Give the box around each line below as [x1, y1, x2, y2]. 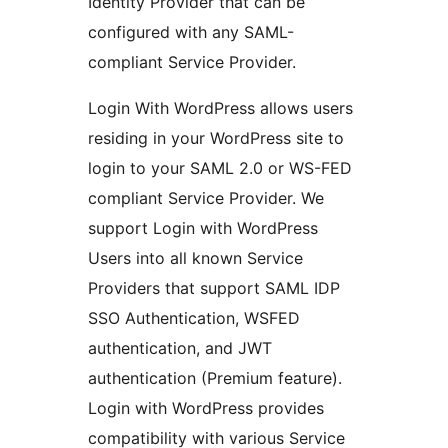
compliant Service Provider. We [88, 188, 324, 209]
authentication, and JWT [88, 338, 272, 359]
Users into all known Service [88, 248, 303, 269]
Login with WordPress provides [88, 398, 324, 419]
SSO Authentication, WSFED [88, 308, 300, 329]
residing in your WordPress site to [88, 128, 344, 149]
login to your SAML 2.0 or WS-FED [88, 158, 352, 179]
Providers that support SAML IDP [88, 278, 340, 299]
